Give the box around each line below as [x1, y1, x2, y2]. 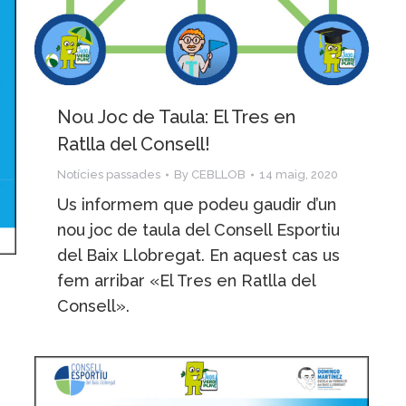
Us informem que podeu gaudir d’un [57, 195, 336, 215]
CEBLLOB [191, 168, 246, 182]
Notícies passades [57, 168, 160, 182]
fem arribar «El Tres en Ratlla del [57, 271, 315, 291]
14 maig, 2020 [259, 168, 338, 182]
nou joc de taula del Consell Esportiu [57, 220, 340, 240]
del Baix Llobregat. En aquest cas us [57, 246, 340, 266]
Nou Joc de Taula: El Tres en [57, 106, 295, 129]
